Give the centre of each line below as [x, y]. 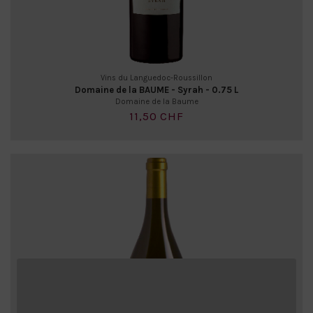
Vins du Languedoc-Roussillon [156, 78]
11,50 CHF [156, 117]
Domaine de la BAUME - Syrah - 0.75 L [156, 89]
